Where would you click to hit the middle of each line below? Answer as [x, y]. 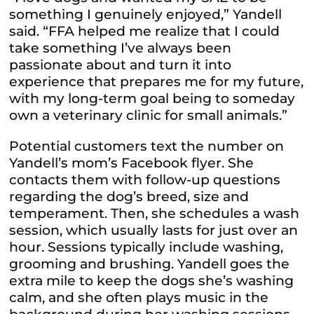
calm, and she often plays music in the [139, 297]
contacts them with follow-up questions [145, 179]
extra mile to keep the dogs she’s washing [152, 280]
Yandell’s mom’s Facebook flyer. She [132, 163]
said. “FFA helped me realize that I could [145, 31]
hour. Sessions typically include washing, [146, 247]
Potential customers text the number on [147, 146]
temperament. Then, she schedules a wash [155, 213]
